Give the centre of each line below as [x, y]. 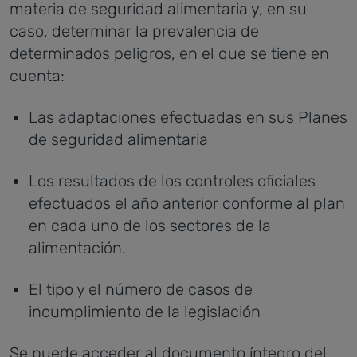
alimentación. [77, 248]
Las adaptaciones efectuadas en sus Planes [188, 117]
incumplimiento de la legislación [145, 312]
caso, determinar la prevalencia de [134, 31]
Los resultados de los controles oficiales [172, 181]
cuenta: [37, 76]
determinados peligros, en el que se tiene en [169, 53]
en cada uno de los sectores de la [152, 226]
